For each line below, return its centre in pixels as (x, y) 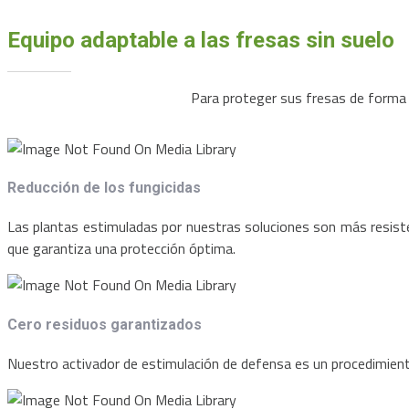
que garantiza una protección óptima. (121, 249)
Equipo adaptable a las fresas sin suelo (201, 40)
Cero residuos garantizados (105, 324)
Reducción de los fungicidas (104, 188)
